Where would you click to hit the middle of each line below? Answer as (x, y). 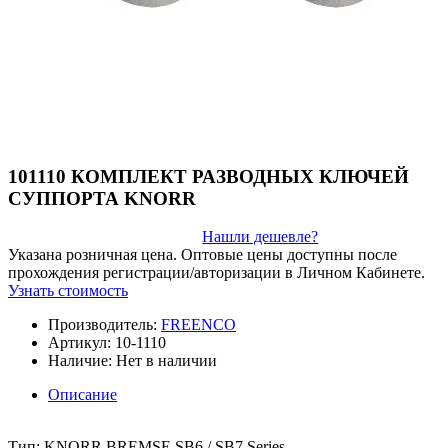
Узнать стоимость (68, 291)
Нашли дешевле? (260, 237)
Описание (82, 395)
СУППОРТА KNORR (102, 198)
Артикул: (79, 343)
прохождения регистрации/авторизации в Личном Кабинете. (216, 273)
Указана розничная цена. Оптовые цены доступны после (202, 255)
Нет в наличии (166, 361)
